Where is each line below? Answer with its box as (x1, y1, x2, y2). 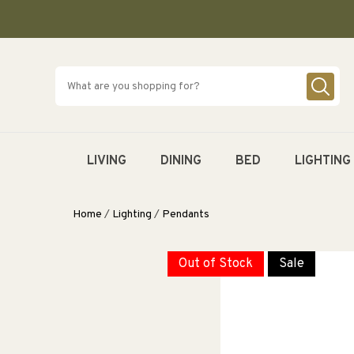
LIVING (87, 153, 127, 169)
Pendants (162, 208, 209, 222)
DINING (160, 153, 202, 169)
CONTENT (3, 8, 58, 23)
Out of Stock (179, 256, 253, 273)
